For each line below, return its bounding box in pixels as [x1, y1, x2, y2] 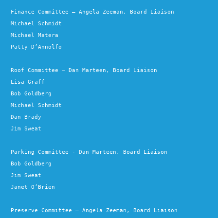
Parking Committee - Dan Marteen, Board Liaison [11, 148, 168, 155]
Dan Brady [11, 113, 42, 120]
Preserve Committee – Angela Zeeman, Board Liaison [11, 207, 178, 214]
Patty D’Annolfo [11, 43, 62, 50]
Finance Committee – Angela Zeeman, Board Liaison [11, 8, 175, 15]
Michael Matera [11, 32, 59, 38]
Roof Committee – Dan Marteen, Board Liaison [11, 67, 158, 73]
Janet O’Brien [11, 183, 55, 190]
